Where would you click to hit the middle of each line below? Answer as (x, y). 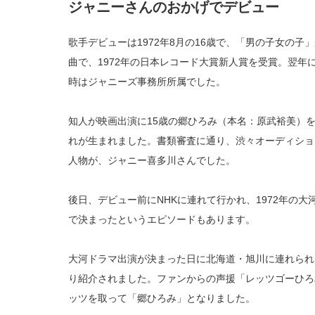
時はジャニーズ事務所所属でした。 (147, 82)
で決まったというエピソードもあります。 (162, 220)
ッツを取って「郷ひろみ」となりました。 (162, 298)
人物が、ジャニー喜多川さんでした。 (152, 161)
